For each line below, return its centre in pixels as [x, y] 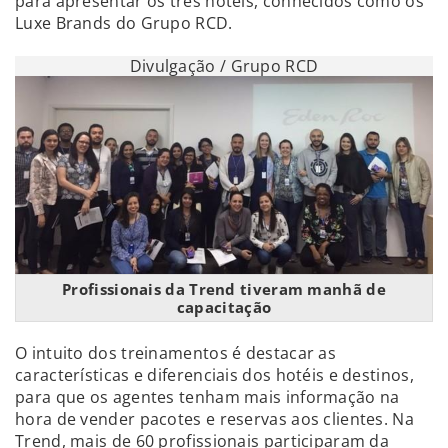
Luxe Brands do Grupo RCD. [124, 23]
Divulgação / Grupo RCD [224, 66]
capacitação [224, 307]
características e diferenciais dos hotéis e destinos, [214, 375]
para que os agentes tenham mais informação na [207, 397]
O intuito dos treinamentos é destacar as [175, 353]
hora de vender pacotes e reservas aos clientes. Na [214, 419]
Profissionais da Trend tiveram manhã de [224, 289]
